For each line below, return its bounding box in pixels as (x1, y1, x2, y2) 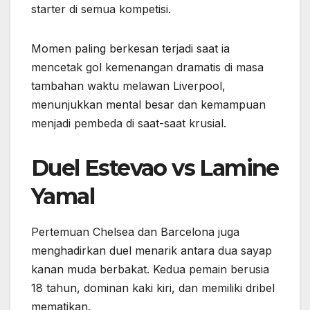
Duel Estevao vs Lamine (31, 154, 279, 182)
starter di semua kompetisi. (31, 2, 171, 17)
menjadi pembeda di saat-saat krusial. (31, 116, 226, 131)
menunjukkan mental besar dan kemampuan (31, 98, 266, 112)
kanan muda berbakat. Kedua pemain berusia (31, 262, 269, 277)
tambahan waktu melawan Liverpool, (31, 79, 226, 93)
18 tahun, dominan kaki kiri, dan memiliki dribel (31, 281, 275, 295)
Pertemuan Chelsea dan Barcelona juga (31, 225, 239, 239)
